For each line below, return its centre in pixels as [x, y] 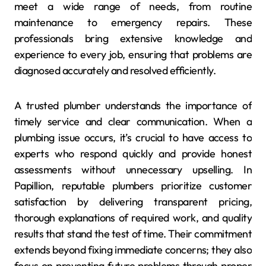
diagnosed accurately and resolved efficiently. [115, 70]
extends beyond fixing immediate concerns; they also [133, 249]
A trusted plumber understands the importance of [133, 105]
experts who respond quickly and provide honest [133, 153]
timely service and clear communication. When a [133, 121]
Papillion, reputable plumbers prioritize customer [133, 185]
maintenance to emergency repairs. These [133, 22]
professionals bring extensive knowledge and [133, 38]
